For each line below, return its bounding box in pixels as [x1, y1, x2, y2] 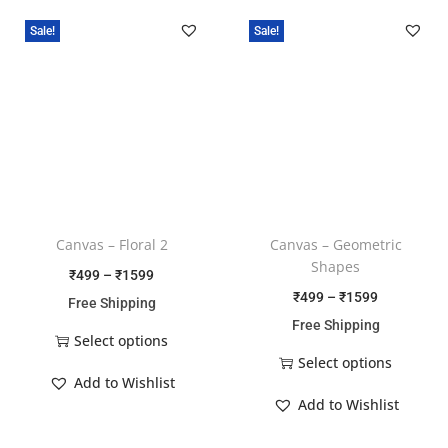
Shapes [311, 256, 361, 276]
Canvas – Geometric [269, 234, 402, 254]
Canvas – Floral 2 [55, 234, 168, 254]
